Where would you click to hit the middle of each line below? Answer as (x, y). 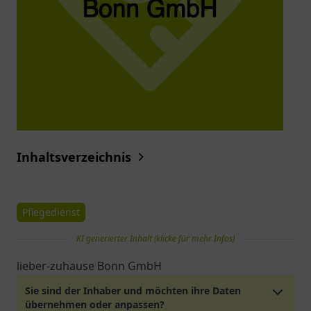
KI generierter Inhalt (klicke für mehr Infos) (155, 238)
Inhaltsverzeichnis (74, 157)
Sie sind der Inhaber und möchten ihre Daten (133, 291)
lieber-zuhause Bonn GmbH (89, 266)
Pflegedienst (51, 212)
